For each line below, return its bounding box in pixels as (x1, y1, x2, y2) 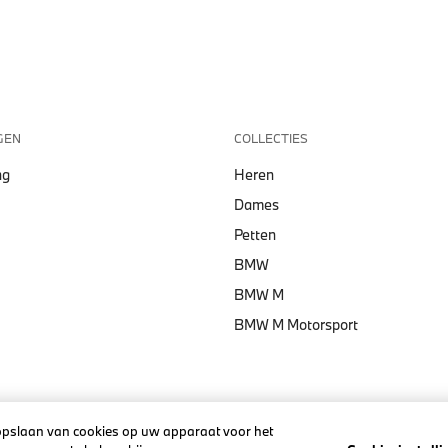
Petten (234, 225, 276, 245)
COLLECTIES (234, 130, 308, 147)
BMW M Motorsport (234, 315, 358, 335)
